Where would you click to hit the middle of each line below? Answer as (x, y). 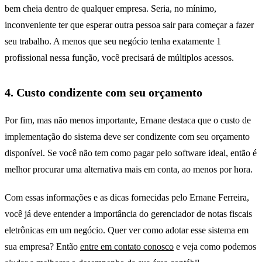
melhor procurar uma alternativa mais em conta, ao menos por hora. (129, 169)
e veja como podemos (215, 246)
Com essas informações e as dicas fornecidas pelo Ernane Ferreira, (127, 197)
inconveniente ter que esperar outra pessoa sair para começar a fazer (129, 25)
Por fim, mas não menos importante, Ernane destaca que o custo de (128, 120)
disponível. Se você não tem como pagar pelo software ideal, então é (131, 153)
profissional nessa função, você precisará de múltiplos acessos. (119, 57)
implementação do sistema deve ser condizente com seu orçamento (127, 136)
